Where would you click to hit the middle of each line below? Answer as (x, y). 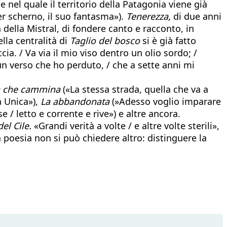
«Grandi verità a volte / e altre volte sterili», (125, 125)
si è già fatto (168, 40)
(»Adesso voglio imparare (165, 101)
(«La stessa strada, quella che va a (134, 89)
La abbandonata (75, 101)
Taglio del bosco (105, 40)
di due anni (196, 16)
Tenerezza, (148, 16)
